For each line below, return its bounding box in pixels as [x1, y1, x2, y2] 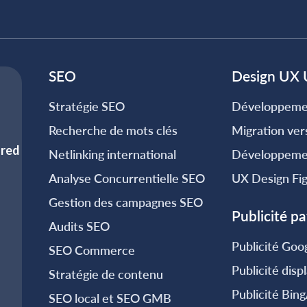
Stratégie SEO [48, 99, 125, 114]
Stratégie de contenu [48, 267, 163, 282]
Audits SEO [48, 219, 110, 234]
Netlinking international [48, 147, 176, 162]
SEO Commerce [48, 243, 135, 258]
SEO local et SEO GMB [48, 291, 171, 306]
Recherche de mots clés [48, 123, 177, 138]
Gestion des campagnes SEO [48, 195, 203, 210]
